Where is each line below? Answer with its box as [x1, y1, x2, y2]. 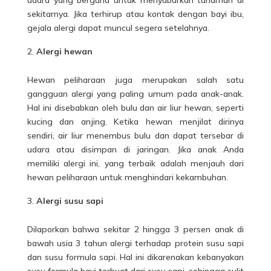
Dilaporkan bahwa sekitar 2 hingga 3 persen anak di [27, 223, 244, 235]
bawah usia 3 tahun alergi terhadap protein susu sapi [27, 237, 244, 249]
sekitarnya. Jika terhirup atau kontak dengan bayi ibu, [27, 8, 244, 19]
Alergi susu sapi [36, 195, 103, 206]
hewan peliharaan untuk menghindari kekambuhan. [27, 171, 228, 183]
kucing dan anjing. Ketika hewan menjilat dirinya [27, 116, 244, 127]
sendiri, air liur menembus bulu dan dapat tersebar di [27, 129, 244, 141]
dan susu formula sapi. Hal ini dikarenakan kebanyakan [27, 251, 244, 263]
